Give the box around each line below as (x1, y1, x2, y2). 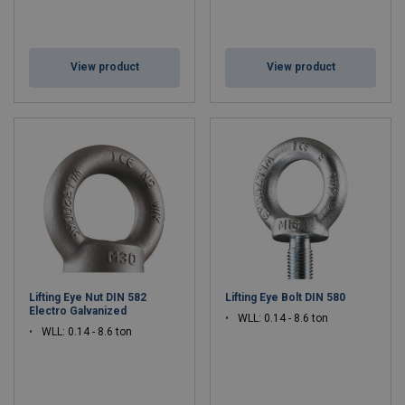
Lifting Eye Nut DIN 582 (29, 291, 146, 304)
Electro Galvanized (29, 305, 127, 317)
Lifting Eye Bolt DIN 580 (225, 291, 345, 304)
